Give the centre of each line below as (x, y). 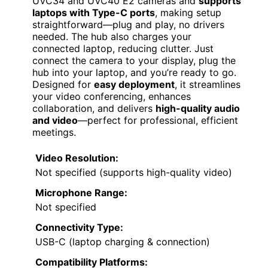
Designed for (63, 84)
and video (55, 120)
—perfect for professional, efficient (158, 120)
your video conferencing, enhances (112, 96)
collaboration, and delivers (94, 108)
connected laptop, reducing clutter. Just (123, 48)
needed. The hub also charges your (112, 36)
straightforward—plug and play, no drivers (128, 24)
